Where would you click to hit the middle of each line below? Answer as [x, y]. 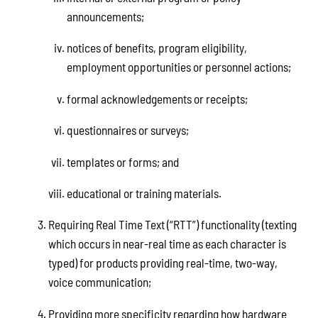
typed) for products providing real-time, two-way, [163, 263]
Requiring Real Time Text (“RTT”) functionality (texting [172, 225]
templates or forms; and [122, 161]
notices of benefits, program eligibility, [157, 48]
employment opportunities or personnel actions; [179, 67]
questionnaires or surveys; [127, 130]
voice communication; [99, 282]
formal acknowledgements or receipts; [157, 98]
